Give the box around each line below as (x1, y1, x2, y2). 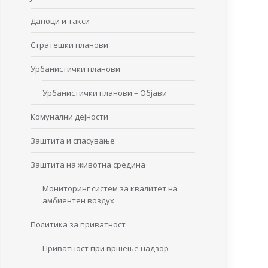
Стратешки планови (31, 39, 108, 50)
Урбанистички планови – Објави (42, 87, 167, 98)
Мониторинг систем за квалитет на (42, 183, 178, 194)
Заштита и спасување (31, 135, 115, 146)
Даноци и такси (31, 16, 90, 26)
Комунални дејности (31, 111, 108, 122)
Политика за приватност (31, 219, 126, 230)
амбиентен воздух (42, 195, 114, 206)
